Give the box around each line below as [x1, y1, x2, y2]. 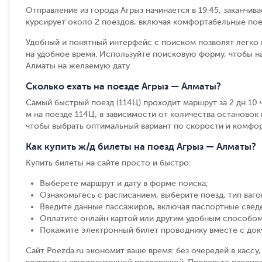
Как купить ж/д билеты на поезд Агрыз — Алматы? [26, 142, 256, 152]
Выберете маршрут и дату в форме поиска [40, 179, 206, 188]
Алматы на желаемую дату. [26, 61, 131, 70]
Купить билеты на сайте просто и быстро [26, 158, 189, 167]
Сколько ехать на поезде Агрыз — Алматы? [26, 81, 221, 92]
